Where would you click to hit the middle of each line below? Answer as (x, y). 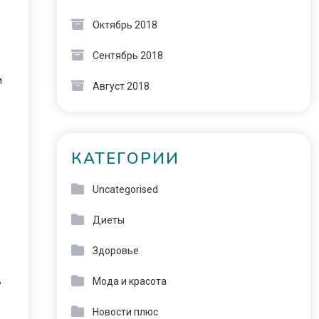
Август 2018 (121, 86)
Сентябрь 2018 (127, 56)
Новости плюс (125, 312)
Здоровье (115, 251)
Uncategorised (125, 189)
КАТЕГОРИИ (125, 159)
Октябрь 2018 (125, 25)
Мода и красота (129, 281)
